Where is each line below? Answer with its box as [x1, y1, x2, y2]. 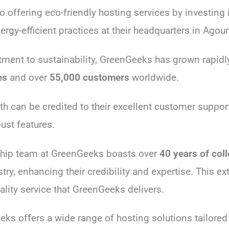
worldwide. [129, 71, 179, 83]
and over [7, 71, 50, 83]
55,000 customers [50, 71, 129, 83]
